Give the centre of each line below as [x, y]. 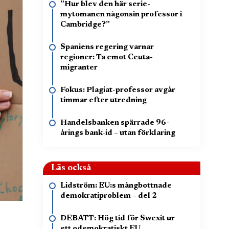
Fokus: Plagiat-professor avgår [118, 90]
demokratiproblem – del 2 [109, 196]
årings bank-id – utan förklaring [118, 133]
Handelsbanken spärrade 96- [115, 123]
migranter [79, 68]
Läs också [71, 168]
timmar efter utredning [104, 100]
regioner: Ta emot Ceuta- [107, 58]
